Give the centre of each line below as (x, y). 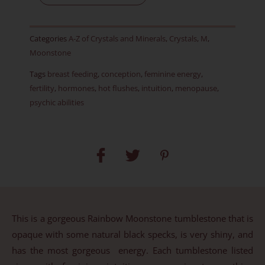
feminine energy (173, 74)
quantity (46, 62)
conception (121, 74)
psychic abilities (57, 103)
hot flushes (118, 88)
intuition (156, 88)
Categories (48, 39)
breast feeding (72, 74)
